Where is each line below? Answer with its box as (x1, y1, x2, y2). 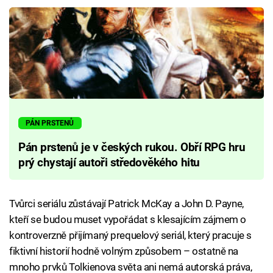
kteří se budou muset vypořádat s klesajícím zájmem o (9, 213, 247, 225)
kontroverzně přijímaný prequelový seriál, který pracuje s (9, 229, 252, 241)
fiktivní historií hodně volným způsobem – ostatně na (9, 244, 239, 257)
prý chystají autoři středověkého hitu (18, 155, 200, 169)
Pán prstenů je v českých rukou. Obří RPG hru (18, 140, 246, 154)
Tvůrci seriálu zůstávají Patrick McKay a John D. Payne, (9, 197, 244, 210)
